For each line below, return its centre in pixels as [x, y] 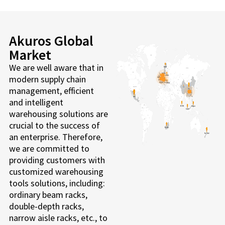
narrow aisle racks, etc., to [58, 217]
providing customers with [57, 160]
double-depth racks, [46, 206]
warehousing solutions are [58, 114]
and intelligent [36, 102]
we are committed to [49, 148]
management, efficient [51, 90]
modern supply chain [47, 79]
